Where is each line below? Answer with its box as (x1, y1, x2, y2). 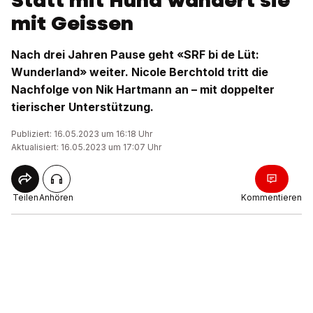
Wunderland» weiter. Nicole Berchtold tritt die (11, 65, 268, 79)
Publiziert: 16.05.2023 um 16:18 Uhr (11, 129, 152, 139)
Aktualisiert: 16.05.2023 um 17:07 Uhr (11, 142, 161, 152)
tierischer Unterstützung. (11, 100, 154, 114)
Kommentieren (241, 192, 302, 203)
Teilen (12, 192, 38, 203)
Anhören (39, 192, 73, 203)
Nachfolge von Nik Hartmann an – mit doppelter (11, 82, 275, 96)
